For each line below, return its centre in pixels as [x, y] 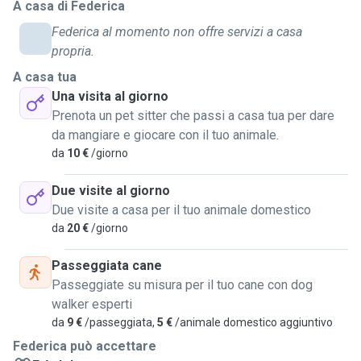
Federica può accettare [85, 346]
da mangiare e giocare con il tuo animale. [165, 135]
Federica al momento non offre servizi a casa [177, 32]
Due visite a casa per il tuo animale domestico [181, 210]
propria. [73, 51]
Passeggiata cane [107, 266]
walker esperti [92, 304]
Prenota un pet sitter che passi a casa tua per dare [193, 116]
